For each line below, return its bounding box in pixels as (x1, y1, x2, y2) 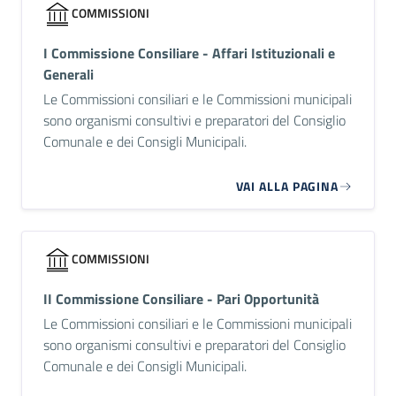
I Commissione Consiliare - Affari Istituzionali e (43, 42, 335, 64)
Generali (43, 63, 94, 85)
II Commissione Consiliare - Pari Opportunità (43, 287, 319, 309)
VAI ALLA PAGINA (235, 176, 339, 195)
